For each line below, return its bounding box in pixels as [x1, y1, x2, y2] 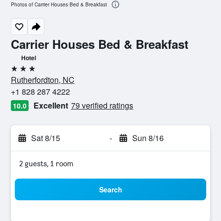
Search [99, 184, 122, 194]
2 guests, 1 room [19, 159, 74, 168]
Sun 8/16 [132, 132, 164, 144]
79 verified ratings [71, 100, 133, 111]
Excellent [34, 100, 68, 111]
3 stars [10, 68, 33, 77]
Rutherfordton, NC [11, 74, 74, 85]
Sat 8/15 [31, 132, 60, 144]
